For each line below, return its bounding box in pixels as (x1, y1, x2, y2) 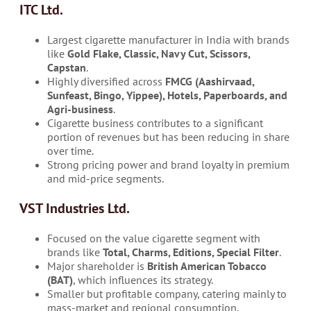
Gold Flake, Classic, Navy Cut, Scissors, (67, 46, 250, 60)
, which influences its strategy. (73, 272, 213, 287)
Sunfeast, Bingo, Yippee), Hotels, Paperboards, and (47, 87, 287, 102)
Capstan (47, 60, 86, 74)
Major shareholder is (47, 258, 147, 273)
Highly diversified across (47, 74, 165, 88)
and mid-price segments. (47, 171, 164, 185)
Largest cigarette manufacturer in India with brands (47, 32, 289, 47)
